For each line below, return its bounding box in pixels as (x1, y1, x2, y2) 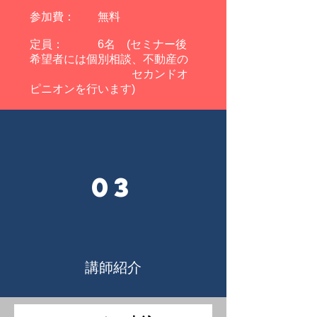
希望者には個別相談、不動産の (30, 53, 188, 65)
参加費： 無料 (30, 11, 120, 23)
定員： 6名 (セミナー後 (30, 38, 187, 50)
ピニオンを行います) (30, 83, 135, 95)
